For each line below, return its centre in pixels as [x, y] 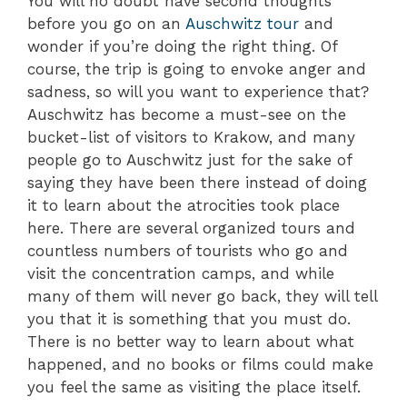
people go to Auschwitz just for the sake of [189, 160]
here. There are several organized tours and [191, 228]
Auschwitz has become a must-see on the [187, 115]
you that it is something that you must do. [189, 319]
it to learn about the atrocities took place [184, 206]
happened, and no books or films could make [200, 365]
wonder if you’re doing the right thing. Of [182, 47]
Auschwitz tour [242, 24]
